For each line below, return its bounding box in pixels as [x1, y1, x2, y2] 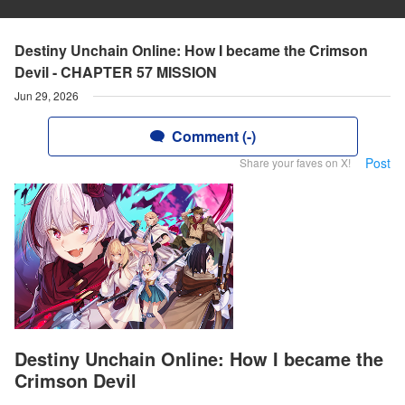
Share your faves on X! [240, 155, 351, 170]
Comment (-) [171, 126, 256, 146]
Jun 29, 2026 [14, 88, 79, 103]
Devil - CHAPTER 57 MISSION [14, 61, 217, 82]
